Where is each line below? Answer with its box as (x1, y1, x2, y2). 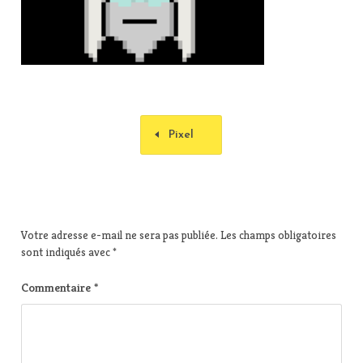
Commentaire (21, 279, 94, 295)
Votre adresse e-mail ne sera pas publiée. (21, 227, 218, 242)
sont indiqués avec (21, 244, 113, 259)
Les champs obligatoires (220, 227, 336, 242)
